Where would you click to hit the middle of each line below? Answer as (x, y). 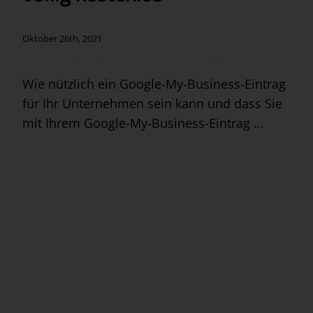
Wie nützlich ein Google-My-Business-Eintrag (154, 83)
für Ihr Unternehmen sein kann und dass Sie (152, 103)
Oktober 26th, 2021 (62, 38)
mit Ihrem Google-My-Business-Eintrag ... (143, 123)
